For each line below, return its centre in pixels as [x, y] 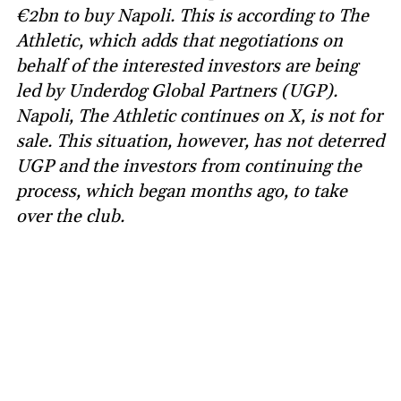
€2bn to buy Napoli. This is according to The [192, 16]
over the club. [70, 216]
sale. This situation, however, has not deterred [200, 141]
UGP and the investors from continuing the [189, 166]
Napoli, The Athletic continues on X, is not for [199, 116]
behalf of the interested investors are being [187, 66]
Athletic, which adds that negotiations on [179, 41]
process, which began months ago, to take [182, 191]
